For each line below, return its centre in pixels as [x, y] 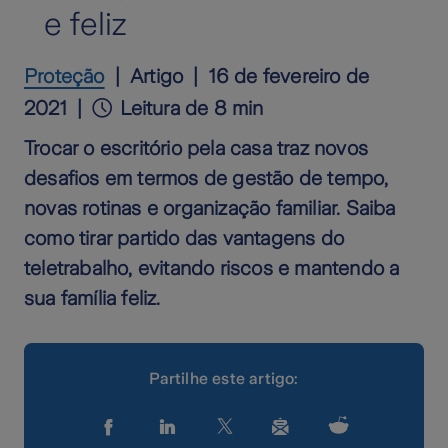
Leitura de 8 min [192, 107]
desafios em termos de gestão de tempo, [206, 177]
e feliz [85, 23]
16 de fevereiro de [289, 75]
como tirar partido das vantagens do [184, 237]
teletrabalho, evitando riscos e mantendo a [212, 267]
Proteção [64, 75]
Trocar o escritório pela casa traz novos [196, 147]
